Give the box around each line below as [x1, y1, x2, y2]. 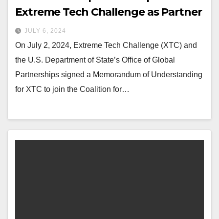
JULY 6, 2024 [24, 27, 66, 35]
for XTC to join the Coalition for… [15, 85, 130, 94]
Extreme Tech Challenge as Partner [15, 5, 202, 19]
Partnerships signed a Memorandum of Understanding [15, 70, 202, 79]
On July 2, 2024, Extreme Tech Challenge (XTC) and [15, 41, 197, 50]
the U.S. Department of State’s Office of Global [15, 56, 175, 65]
